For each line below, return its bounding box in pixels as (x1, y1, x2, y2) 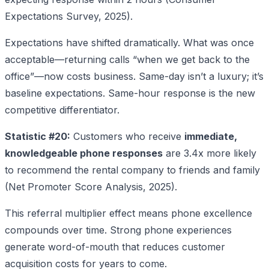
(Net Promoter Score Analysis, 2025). (5, 180, 177, 193)
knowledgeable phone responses (5, 147, 163, 159)
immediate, (184, 130, 237, 142)
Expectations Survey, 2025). (5, 10, 133, 22)
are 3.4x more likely (163, 147, 256, 159)
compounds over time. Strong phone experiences (5, 223, 232, 236)
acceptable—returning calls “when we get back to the (5, 53, 250, 65)
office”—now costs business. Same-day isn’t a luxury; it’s (5, 70, 264, 82)
